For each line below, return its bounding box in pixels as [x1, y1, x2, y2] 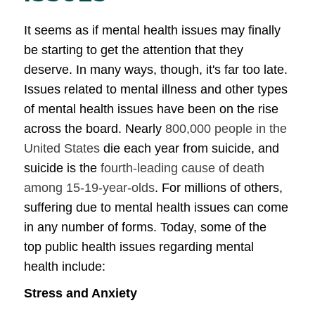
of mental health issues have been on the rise [24, 102, 278, 116]
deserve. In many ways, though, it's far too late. [24, 63, 288, 77]
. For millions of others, [155, 181, 283, 195]
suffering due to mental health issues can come [24, 200, 288, 214]
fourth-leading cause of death [101, 161, 264, 175]
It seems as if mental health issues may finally [24, 23, 281, 37]
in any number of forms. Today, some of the [24, 220, 266, 234]
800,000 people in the [165, 122, 287, 136]
